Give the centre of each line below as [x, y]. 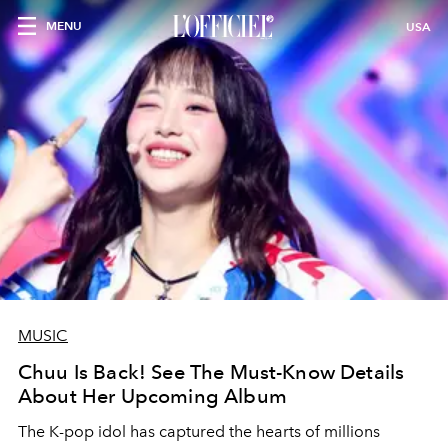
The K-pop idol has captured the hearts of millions [199, 431]
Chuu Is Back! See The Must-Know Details [211, 372]
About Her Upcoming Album [152, 396]
